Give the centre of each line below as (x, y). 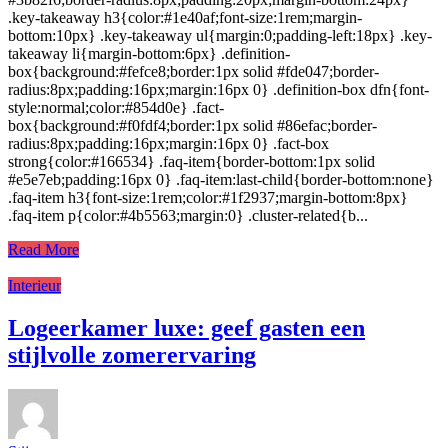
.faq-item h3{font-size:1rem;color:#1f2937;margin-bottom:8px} (208, 198)
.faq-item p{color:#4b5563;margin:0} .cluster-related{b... (188, 216)
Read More (43, 250)
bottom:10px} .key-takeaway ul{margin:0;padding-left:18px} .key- (220, 36)
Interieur (34, 286)
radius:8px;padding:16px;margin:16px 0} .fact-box (168, 144)
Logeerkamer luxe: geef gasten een (186, 328)
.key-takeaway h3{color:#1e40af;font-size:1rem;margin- (185, 18)
